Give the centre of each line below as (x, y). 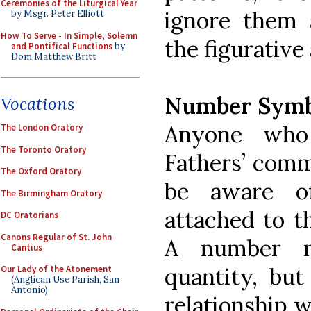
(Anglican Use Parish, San (65, 279)
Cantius (27, 247)
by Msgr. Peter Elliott (58, 14)
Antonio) (30, 290)
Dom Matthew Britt (54, 56)
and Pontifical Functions (62, 46)
